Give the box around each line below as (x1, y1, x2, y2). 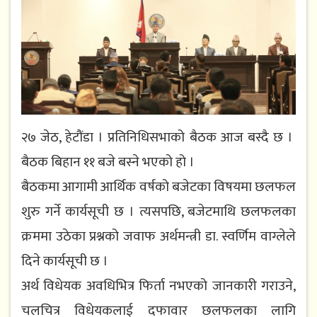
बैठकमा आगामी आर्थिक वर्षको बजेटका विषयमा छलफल (21, 175, 296, 199)
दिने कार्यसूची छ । (21, 250, 111, 273)
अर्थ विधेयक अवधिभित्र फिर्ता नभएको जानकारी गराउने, (21, 275, 296, 298)
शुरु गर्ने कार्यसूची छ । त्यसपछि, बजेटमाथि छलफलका (21, 200, 296, 224)
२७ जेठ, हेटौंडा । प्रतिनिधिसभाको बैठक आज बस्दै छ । (21, 126, 296, 149)
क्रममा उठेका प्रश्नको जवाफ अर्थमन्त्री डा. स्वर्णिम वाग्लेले (21, 225, 296, 248)
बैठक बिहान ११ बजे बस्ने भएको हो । (21, 151, 195, 174)
